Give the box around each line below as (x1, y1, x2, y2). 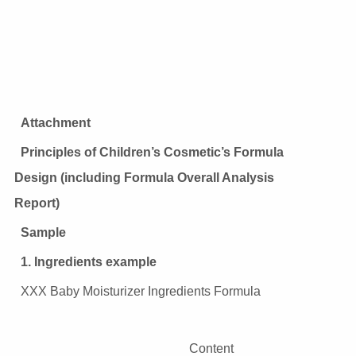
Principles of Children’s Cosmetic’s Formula (20, 145, 284, 160)
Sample (20, 226, 66, 240)
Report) (14, 196, 60, 211)
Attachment (20, 116, 91, 130)
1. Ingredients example (20, 255, 157, 269)
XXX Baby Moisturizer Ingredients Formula (20, 284, 261, 299)
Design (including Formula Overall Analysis (14, 171, 274, 185)
